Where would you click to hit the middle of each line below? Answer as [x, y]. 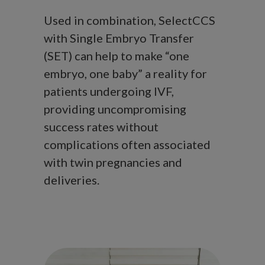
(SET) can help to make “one [117, 56]
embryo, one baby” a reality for [125, 74]
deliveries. [72, 180]
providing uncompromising [115, 109]
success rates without [101, 127]
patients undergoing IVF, [109, 91]
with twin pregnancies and [113, 162]
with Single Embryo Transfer [119, 38]
